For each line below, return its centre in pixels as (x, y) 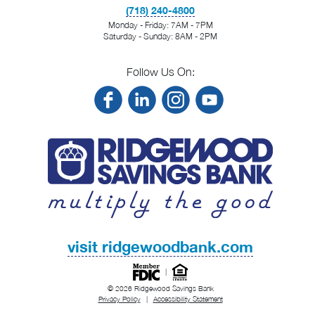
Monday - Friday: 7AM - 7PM (160, 25)
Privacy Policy (119, 299)
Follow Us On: (160, 72)
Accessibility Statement (188, 299)
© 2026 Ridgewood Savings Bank (160, 289)
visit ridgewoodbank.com (160, 247)
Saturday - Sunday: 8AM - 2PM (160, 36)
